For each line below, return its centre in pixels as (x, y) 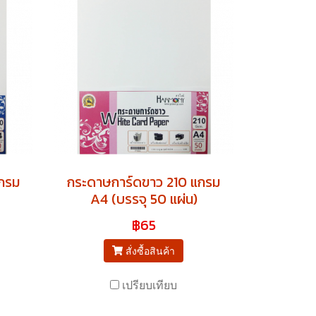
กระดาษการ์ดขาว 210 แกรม (144, 182)
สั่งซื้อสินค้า (151, 250)
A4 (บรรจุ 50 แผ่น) (144, 199)
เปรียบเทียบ (150, 285)
